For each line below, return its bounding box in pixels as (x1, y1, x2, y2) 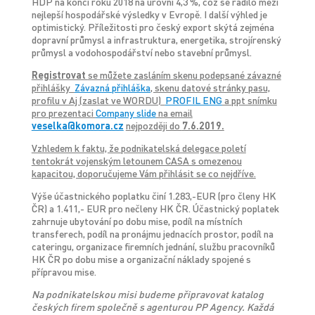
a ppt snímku (221, 94, 277, 107)
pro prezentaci (31, 106, 96, 120)
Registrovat (31, 68, 88, 82)
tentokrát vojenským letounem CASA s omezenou (31, 154, 242, 167)
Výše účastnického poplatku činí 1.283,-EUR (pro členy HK (31, 189, 276, 202)
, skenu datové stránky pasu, (150, 81, 270, 94)
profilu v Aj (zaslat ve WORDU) (31, 94, 165, 107)
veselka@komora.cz (31, 119, 124, 132)
